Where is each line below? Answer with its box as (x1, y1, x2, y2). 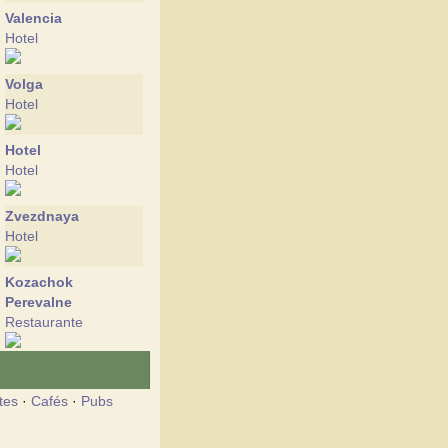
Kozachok (5, 274, 73, 290)
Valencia (5, 10, 62, 26)
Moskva (5, 360, 58, 376)
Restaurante (5, 314, 83, 330)
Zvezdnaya (5, 208, 79, 224)
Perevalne (5, 294, 72, 310)
